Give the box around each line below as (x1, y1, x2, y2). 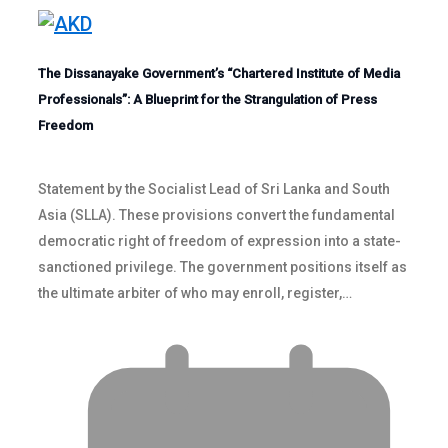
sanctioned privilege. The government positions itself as (38, 258, 407, 275)
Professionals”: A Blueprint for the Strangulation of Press (38, 91, 377, 107)
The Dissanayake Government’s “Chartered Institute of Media (38, 65, 400, 81)
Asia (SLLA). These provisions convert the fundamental (38, 206, 395, 223)
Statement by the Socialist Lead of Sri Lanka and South (38, 180, 390, 197)
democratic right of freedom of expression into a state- (38, 232, 401, 249)
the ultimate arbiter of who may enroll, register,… (38, 284, 352, 301)
